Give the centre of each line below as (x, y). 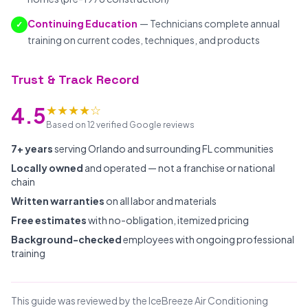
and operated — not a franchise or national (179, 168)
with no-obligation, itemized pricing (168, 220)
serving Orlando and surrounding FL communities (163, 148)
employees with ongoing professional (208, 239)
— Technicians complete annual (210, 23)
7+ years (32, 148)
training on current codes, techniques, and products (144, 40)
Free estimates (49, 220)
